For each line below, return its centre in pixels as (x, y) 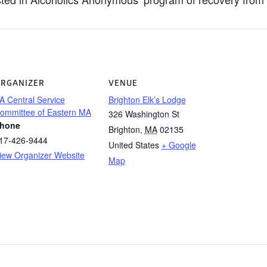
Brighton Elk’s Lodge (147, 100)
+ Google (178, 145)
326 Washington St (144, 114)
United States (133, 145)
